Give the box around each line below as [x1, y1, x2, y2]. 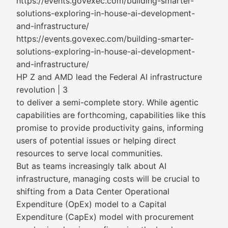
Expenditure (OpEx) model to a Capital [16, 199, 166, 209]
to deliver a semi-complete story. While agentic [16, 97, 198, 107]
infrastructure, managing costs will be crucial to [16, 174, 200, 184]
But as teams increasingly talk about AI [16, 161, 166, 171]
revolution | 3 [16, 84, 68, 95]
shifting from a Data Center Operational [16, 186, 169, 196]
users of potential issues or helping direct [16, 135, 176, 146]
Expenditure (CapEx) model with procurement [16, 212, 194, 222]
